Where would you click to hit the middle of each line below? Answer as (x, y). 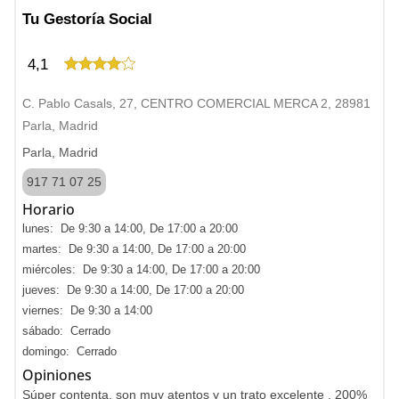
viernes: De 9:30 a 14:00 (87, 310)
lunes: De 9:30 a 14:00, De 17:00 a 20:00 (130, 228)
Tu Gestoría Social (87, 19)
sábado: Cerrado (66, 331)
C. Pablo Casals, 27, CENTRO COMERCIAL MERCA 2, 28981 (196, 103)
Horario (49, 209)
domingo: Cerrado (69, 351)
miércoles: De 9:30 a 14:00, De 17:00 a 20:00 (141, 269)
